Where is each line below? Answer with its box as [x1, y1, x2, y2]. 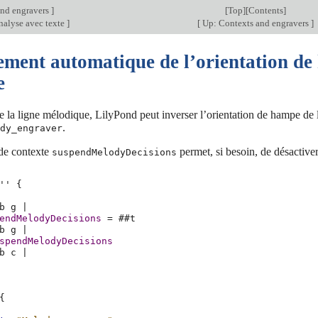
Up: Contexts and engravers [199, 18, 311, 28]
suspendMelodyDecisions [52, 146, 177, 158]
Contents [248, 5, 283, 16]
